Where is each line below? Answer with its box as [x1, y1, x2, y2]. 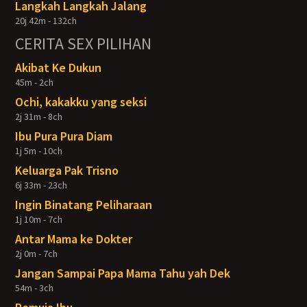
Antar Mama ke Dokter [15, 231, 133, 247]
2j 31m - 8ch [15, 110, 63, 123]
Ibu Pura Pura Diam [15, 128, 113, 144]
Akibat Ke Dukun [15, 60, 102, 75]
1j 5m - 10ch [15, 145, 63, 157]
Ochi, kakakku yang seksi [15, 94, 147, 110]
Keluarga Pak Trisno [15, 162, 119, 178]
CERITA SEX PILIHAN [15, 33, 152, 54]
